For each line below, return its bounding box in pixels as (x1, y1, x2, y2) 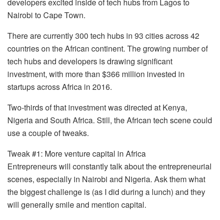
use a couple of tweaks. (7, 127, 89, 138)
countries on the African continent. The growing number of (7, 42, 208, 54)
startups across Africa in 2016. (7, 81, 112, 92)
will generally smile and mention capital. (7, 198, 146, 210)
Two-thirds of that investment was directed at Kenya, (7, 101, 187, 113)
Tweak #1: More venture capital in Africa (7, 147, 146, 159)
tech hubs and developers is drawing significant (7, 55, 172, 67)
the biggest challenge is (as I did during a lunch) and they (7, 186, 205, 197)
